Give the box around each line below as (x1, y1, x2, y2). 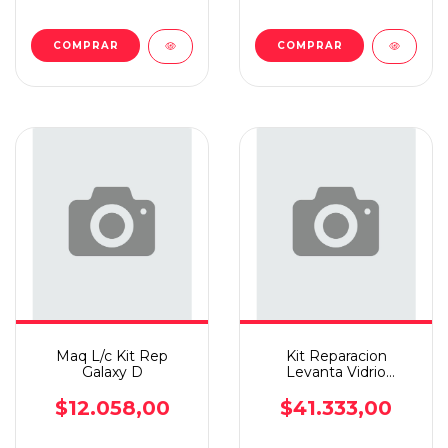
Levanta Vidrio (286, 363, 386, 381)
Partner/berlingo (279, 379, 393, 397)
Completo (301, 395, 371, 413)
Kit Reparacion (285, 347, 387, 365)
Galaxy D (81, 363, 143, 381)
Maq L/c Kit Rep (56, 347, 168, 365)
